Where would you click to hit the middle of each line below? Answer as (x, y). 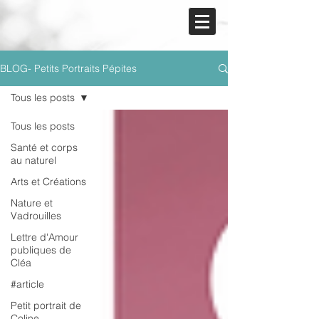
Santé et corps (44, 147)
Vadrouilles (36, 216)
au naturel (33, 160)
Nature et (32, 203)
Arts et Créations (48, 182)
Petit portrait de (46, 305)
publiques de (41, 250)
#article (27, 284)
